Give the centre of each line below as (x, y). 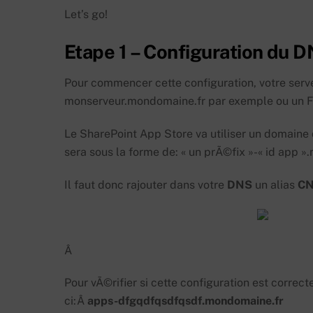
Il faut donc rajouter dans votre (146, 185)
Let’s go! (86, 15)
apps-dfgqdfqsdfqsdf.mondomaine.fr (185, 301)
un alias (275, 185)
